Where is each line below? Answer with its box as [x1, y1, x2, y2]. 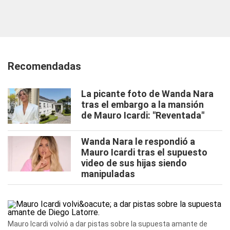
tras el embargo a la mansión [81, 99, 204, 110]
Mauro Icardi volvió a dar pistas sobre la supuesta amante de [8, 220, 207, 228]
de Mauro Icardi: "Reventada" [81, 110, 204, 121]
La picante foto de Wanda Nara [81, 88, 214, 99]
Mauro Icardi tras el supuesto [81, 147, 207, 158]
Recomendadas [8, 60, 81, 72]
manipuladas [81, 168, 135, 179]
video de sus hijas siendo [81, 158, 187, 168]
